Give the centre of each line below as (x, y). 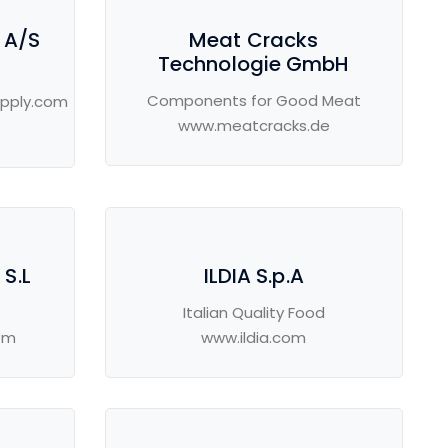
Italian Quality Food (253, 313)
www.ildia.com (254, 338)
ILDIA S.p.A (253, 276)
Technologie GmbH (253, 64)
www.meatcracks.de (253, 126)
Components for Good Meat (253, 101)
